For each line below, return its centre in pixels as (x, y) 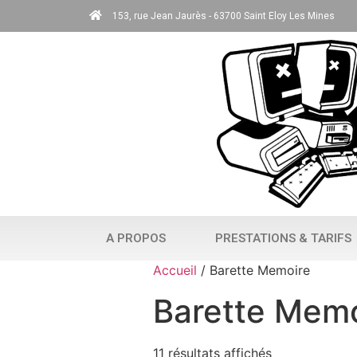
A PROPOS (136, 238)
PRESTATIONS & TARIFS (284, 238)
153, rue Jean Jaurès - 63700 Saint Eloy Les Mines (223, 16)
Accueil (175, 270)
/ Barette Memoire (253, 270)
